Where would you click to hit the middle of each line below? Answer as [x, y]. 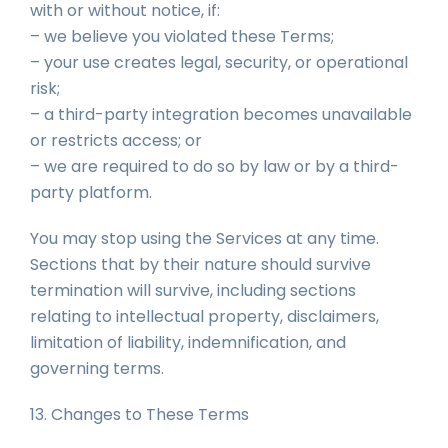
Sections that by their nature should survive [200, 264]
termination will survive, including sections [193, 290]
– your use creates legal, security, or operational [219, 62]
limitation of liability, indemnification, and [188, 342]
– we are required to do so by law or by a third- [214, 166]
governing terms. [97, 368]
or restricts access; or [116, 140]
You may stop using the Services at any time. [204, 238]
